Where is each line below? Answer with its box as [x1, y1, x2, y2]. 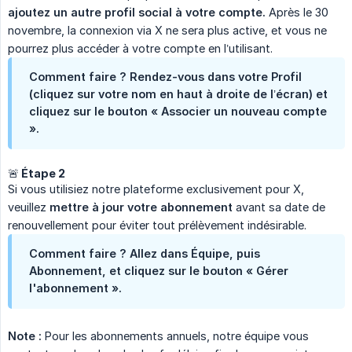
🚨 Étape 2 [8, 166, 65, 180]
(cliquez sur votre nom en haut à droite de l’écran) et [29, 86, 328, 101]
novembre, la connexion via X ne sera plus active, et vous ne [8, 23, 327, 37]
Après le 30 [266, 5, 328, 19]
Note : [8, 328, 42, 343]
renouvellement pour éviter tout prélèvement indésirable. [8, 218, 306, 232]
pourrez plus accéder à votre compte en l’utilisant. [8, 41, 273, 55]
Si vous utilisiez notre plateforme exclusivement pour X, [8, 181, 304, 196]
